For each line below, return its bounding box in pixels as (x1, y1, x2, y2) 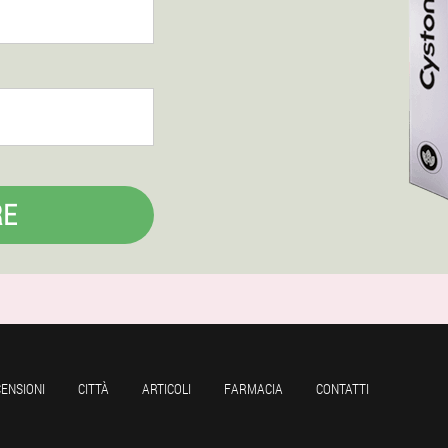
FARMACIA (224, 379, 283, 398)
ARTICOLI (142, 379, 191, 398)
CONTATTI (316, 379, 369, 398)
